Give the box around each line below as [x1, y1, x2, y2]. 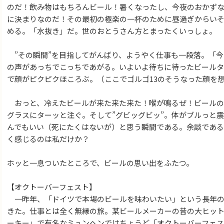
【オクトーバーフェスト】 [7, 181, 96, 192]
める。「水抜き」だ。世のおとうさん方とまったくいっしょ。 [7, 25, 216, 36]
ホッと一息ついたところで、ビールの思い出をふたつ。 [7, 157, 193, 168]
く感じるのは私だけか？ [7, 133, 89, 144]
